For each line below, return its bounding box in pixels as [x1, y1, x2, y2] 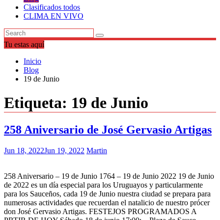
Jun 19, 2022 [44, 146, 84, 155]
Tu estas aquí [4, 40, 44, 49]
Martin [86, 146, 107, 155]
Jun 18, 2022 [4, 146, 44, 155]
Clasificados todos [24, 3, 80, 11]
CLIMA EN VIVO [24, 12, 83, 20]
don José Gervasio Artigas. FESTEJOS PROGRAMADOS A [4, 207, 196, 216]
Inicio [24, 57, 41, 65]
